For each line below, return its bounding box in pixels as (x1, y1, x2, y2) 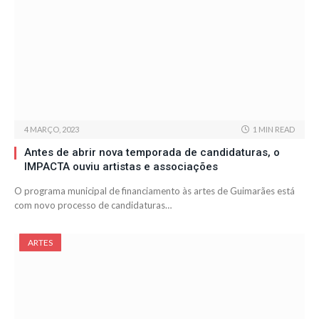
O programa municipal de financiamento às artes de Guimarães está (14, 185, 295, 197)
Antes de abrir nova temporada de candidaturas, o (24, 146, 280, 159)
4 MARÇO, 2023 (24, 125, 79, 135)
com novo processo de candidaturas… (14, 199, 172, 211)
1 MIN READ (253, 125, 295, 135)
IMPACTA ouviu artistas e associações (24, 160, 218, 174)
